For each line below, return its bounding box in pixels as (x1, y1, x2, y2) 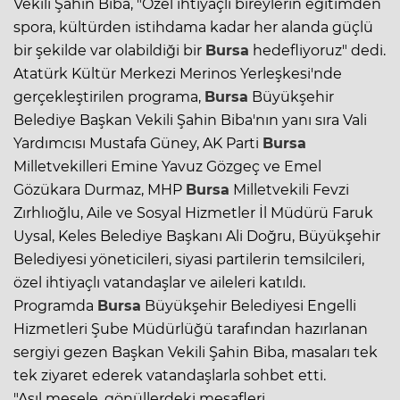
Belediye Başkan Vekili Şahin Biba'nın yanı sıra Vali (13, 111, 367, 129)
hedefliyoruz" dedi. (249, 41, 386, 59)
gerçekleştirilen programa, (13, 87, 204, 105)
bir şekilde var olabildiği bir (13, 41, 205, 59)
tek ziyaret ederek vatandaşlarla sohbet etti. (13, 366, 326, 384)
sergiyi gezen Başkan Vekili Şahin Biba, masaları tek (13, 343, 378, 361)
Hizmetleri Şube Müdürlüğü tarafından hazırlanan (13, 320, 368, 337)
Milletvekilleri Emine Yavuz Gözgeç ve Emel (13, 157, 321, 175)
